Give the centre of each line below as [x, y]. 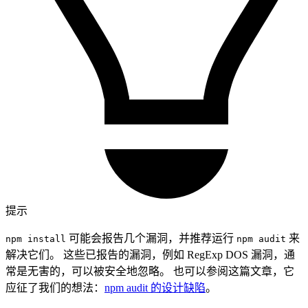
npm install [36, 239]
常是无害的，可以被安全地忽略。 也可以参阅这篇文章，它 [150, 272]
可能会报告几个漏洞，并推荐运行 [151, 239]
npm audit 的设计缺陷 [155, 288]
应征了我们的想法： [55, 288]
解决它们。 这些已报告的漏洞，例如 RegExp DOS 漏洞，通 [150, 255]
